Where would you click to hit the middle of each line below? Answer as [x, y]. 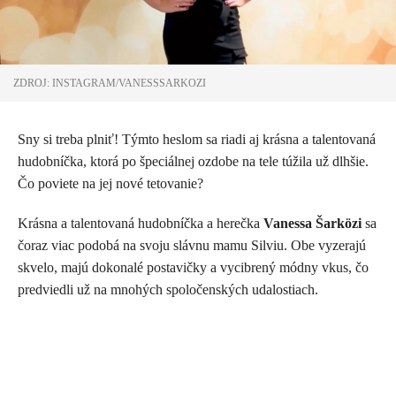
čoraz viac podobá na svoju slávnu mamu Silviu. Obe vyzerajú [192, 245]
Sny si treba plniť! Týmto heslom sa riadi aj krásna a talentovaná [197, 139]
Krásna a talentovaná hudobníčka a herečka [141, 223]
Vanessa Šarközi [312, 223]
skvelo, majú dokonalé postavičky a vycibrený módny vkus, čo [193, 267]
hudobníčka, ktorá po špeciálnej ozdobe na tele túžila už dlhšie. [193, 161]
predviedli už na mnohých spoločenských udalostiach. [168, 289]
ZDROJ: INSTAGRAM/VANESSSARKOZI [110, 83]
